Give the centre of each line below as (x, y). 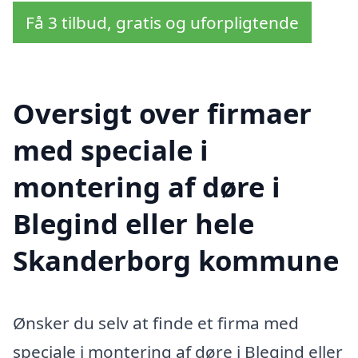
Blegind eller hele (133, 223)
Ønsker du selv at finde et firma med (156, 322)
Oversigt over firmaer (162, 113)
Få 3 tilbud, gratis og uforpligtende (162, 23)
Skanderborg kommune (176, 260)
